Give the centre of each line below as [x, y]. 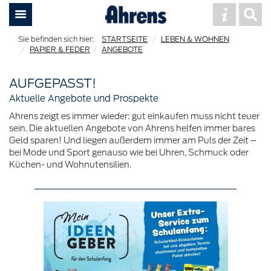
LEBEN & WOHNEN [195, 39]
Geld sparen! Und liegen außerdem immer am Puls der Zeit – [133, 140]
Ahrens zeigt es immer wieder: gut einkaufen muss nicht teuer [134, 116]
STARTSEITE [125, 39]
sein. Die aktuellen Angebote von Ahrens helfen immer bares [132, 128]
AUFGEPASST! [53, 83]
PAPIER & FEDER [60, 49]
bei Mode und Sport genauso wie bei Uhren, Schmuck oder [129, 152]
